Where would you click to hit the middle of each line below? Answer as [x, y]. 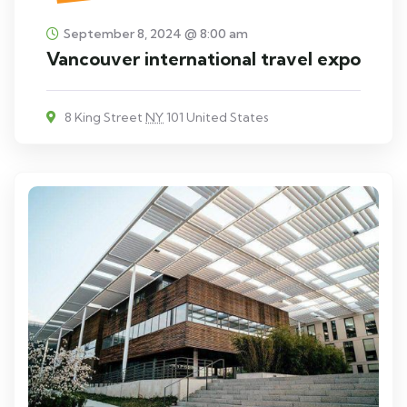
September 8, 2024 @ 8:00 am [156, 33]
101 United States [216, 117]
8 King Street [104, 117]
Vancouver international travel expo [203, 58]
